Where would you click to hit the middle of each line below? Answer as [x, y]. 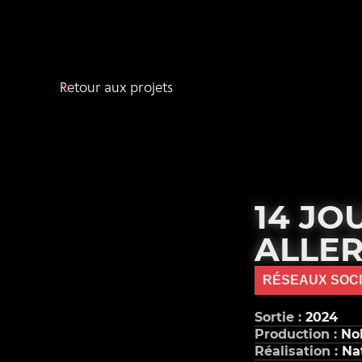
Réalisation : [298, 351]
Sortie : [280, 317]
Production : [297, 334]
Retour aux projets [116, 88]
